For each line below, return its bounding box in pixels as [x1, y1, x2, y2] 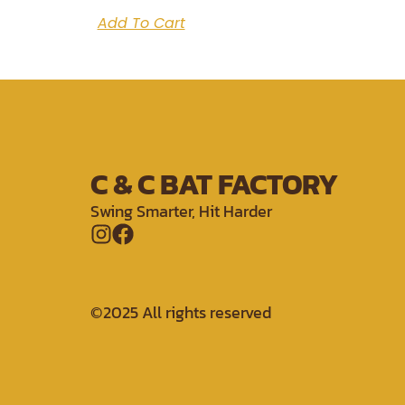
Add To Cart [97, 13, 185, 34]
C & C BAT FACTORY [90, 163, 338, 207]
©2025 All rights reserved [90, 300, 271, 325]
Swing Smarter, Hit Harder [90, 199, 272, 224]
